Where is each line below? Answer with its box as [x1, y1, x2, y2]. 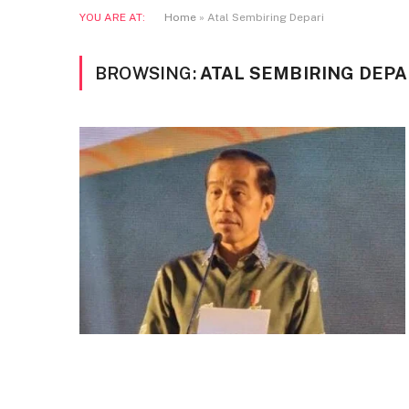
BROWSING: [95, 63, 200, 83]
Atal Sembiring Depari [207, 11, 324, 24]
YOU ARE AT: [79, 11, 145, 24]
